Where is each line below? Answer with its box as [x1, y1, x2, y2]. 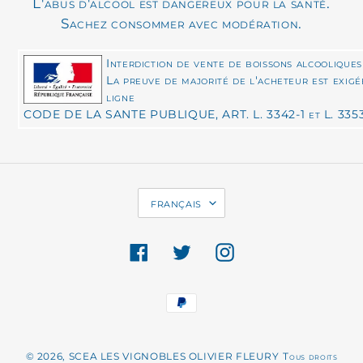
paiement [181, 322, 233, 338]
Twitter [190, 242, 235, 258]
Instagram [233, 242, 296, 258]
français [150, 195, 203, 211]
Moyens [181, 286, 227, 302]
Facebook [147, 242, 206, 258]
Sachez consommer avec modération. [60, 15, 303, 32]
